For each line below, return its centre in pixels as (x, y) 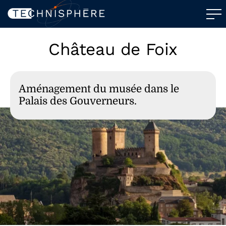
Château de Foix (113, 49)
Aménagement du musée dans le (99, 89)
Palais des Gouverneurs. (78, 101)
